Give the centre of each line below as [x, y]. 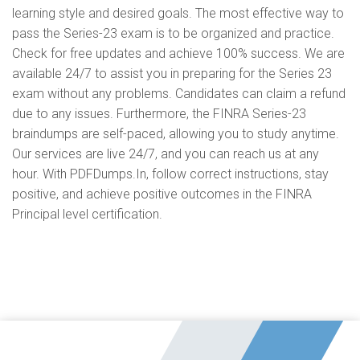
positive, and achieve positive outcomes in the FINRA [162, 194]
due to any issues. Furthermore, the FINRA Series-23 [159, 114]
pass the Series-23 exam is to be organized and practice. [173, 33]
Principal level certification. [87, 214]
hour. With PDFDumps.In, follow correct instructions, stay [170, 174]
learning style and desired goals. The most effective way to [178, 13]
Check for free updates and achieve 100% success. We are [178, 53]
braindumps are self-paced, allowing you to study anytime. [176, 134]
